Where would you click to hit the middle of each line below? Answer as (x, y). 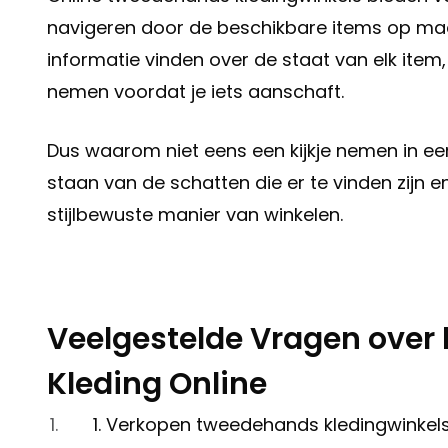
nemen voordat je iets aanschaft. (195, 92)
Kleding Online (157, 384)
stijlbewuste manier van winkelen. (195, 215)
